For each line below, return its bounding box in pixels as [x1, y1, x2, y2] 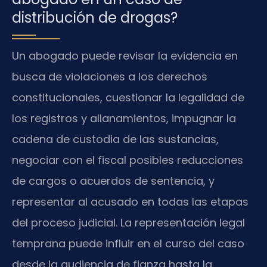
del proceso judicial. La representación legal [12, 215, 245, 230]
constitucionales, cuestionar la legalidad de [12, 89, 244, 105]
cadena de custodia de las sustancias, [12, 131, 219, 147]
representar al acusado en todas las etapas [12, 194, 249, 209]
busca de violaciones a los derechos [12, 69, 207, 84]
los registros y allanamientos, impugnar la [12, 110, 236, 126]
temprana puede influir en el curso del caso [12, 235, 244, 251]
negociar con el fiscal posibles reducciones [12, 152, 243, 167]
